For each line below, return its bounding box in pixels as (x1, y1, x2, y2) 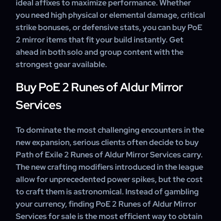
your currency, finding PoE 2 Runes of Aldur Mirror (16, 199, 196, 209)
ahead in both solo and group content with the (16, 47, 184, 57)
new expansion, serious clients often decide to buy (16, 137, 199, 147)
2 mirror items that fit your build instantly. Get (16, 35, 184, 45)
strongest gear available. (16, 59, 107, 70)
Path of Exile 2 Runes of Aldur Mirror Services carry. (16, 149, 203, 160)
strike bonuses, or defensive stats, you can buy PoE (16, 22, 202, 33)
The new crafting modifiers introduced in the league (16, 162, 203, 172)
